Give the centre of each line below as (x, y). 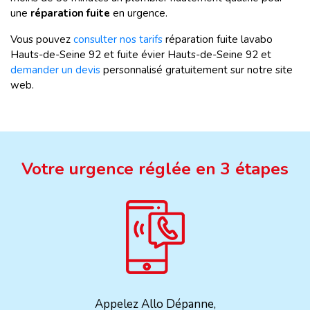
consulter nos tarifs (118, 39)
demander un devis (55, 70)
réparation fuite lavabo (218, 39)
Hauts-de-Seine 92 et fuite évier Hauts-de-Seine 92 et (141, 55)
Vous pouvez (42, 39)
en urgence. (139, 13)
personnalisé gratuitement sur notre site (197, 70)
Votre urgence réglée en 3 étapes (155, 169)
